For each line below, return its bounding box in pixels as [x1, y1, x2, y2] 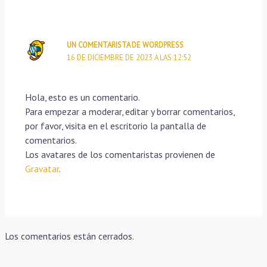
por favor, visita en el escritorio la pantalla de [24, 119, 206, 132]
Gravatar [24, 162, 59, 175]
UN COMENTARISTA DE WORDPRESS [67, 39, 184, 50]
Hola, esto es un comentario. [24, 91, 140, 103]
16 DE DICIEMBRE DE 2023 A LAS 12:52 [67, 52, 192, 63]
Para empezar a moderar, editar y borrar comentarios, [24, 105, 234, 117]
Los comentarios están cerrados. [5, 230, 135, 243]
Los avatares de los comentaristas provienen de [24, 148, 215, 160]
